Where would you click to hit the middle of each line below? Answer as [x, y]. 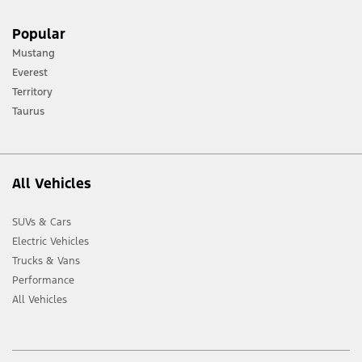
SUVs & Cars [42, 223]
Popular [39, 34]
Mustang [34, 54]
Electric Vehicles [51, 242]
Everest [30, 73]
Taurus [28, 112]
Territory [32, 93]
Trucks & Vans [46, 261]
